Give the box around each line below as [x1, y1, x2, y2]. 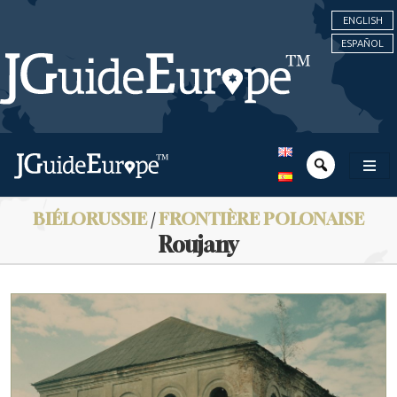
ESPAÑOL [341, 37, 384, 50]
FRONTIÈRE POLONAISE [159, 208, 364, 229]
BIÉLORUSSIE [33, 208, 147, 229]
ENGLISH [342, 14, 383, 27]
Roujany [159, 232, 238, 257]
